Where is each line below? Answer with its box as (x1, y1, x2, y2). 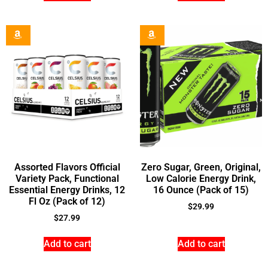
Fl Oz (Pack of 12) (29, 195, 105, 207)
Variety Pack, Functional (15, 172, 119, 184)
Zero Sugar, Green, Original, (141, 161, 261, 173)
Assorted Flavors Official (14, 161, 120, 173)
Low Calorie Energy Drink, (146, 172, 256, 184)
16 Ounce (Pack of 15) (153, 184, 249, 196)
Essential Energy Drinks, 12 (9, 184, 125, 196)
